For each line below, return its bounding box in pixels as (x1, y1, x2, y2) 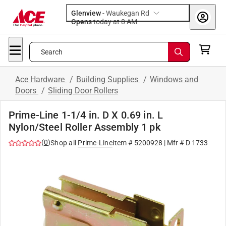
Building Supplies (76, 75, 140, 84)
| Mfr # (162, 139, 186, 147)
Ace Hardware (15, 75, 67, 84)
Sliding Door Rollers (48, 86, 118, 95)
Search (40, 48, 63, 56)
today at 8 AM (127, 18, 137, 26)
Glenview (71, 9, 101, 17)
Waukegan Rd (106, 9, 149, 17)
